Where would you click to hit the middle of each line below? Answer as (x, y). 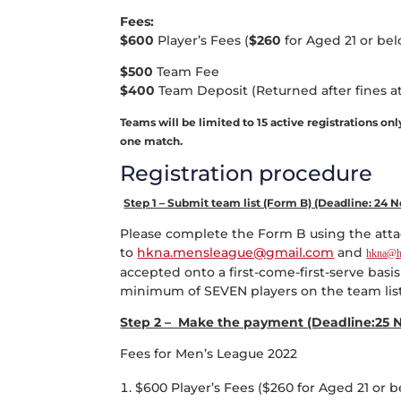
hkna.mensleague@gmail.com (236, 252)
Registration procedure (247, 173)
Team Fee (187, 71)
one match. (152, 141)
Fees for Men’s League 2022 (209, 353)
